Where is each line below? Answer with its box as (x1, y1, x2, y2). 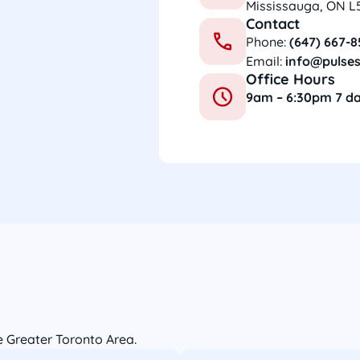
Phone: (246, 34, 290, 50)
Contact (246, 14, 301, 33)
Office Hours (246, 70, 336, 88)
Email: (246, 53, 286, 69)
